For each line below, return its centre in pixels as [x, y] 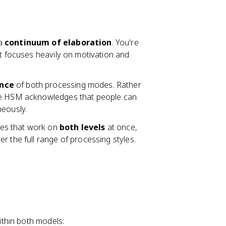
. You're [125, 42]
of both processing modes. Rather [77, 85]
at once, [121, 127]
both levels [82, 127]
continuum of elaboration [58, 42]
